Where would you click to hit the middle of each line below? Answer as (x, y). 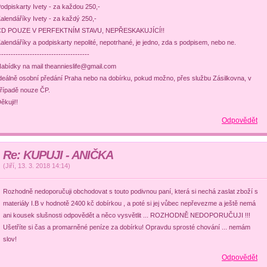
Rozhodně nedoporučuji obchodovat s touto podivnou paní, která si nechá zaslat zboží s (131, 191)
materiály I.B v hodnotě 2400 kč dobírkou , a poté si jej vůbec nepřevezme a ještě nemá (130, 203)
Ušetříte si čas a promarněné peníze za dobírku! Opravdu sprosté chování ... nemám (127, 227)
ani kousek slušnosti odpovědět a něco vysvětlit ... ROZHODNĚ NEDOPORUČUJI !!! (127, 215)
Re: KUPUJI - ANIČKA (58, 155)
